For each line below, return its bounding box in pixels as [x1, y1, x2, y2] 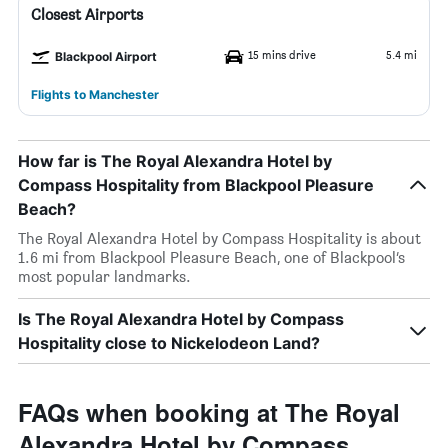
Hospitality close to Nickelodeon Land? [18, 333, 320, 353]
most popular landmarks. [18, 267, 191, 286]
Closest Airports [31, 5, 143, 24]
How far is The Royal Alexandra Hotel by [18, 151, 332, 171]
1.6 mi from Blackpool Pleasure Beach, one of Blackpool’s [18, 248, 405, 267]
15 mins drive [248, 47, 316, 62]
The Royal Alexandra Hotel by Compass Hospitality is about [18, 229, 421, 248]
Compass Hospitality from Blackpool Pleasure [18, 175, 374, 195]
